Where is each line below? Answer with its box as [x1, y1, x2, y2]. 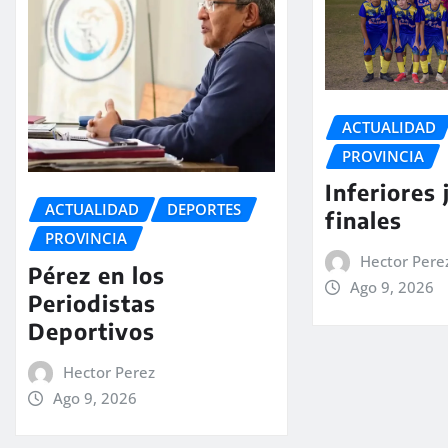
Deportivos [28, 316, 155, 345]
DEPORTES [167, 199, 241, 220]
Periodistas [28, 288, 156, 317]
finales [325, 206, 403, 235]
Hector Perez [62, 361, 155, 382]
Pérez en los [28, 260, 165, 289]
